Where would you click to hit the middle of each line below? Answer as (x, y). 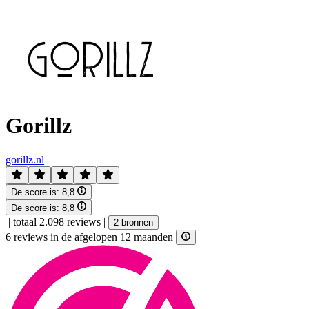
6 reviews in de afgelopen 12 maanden (91, 237)
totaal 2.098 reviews (57, 221)
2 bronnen (133, 222)
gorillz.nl (25, 159)
